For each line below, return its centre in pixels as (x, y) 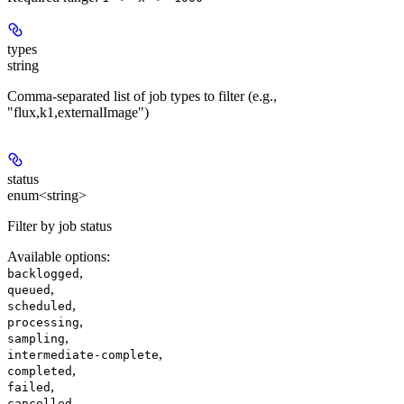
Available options (57, 257)
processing (43, 323)
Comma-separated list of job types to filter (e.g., (142, 96)
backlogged (43, 274)
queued (29, 290)
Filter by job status (60, 226)
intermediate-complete (83, 355)
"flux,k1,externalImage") (78, 113)
